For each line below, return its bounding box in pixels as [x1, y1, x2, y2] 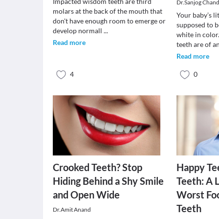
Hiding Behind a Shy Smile [53, 175, 164, 187]
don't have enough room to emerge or [53, 17, 166, 25]
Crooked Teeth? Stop [53, 161, 142, 173]
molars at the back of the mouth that [53, 7, 162, 15]
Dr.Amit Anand [53, 206, 91, 213]
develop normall [53, 26, 104, 35]
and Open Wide [53, 189, 120, 200]
